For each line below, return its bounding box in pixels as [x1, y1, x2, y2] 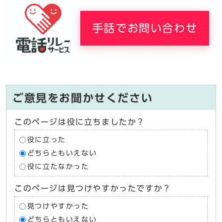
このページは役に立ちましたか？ [14, 118, 145, 126]
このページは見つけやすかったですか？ [14, 184, 171, 193]
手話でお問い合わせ [92, 22, 198, 34]
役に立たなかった [27, 163, 89, 170]
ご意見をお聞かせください [12, 93, 153, 104]
